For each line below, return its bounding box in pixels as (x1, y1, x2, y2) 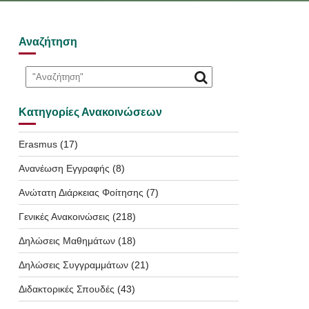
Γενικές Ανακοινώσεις (18, 211, 110, 222)
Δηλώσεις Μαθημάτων (18, 235, 115, 246)
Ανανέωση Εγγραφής (18, 163, 110, 174)
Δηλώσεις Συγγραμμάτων (18, 259, 128, 270)
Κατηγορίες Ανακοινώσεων (18, 106, 162, 118)
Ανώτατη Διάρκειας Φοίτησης (18, 187, 143, 198)
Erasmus (18, 139, 57, 150)
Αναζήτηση (18, 36, 77, 48)
